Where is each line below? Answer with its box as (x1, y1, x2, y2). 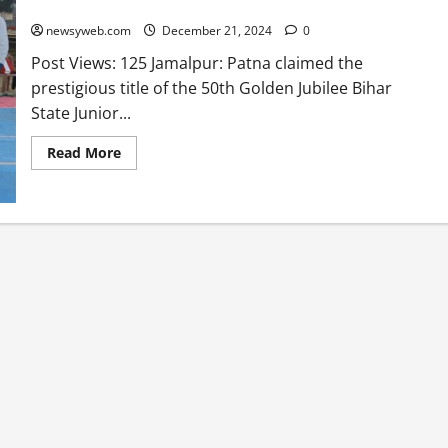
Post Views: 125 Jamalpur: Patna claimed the (30, 52, 363, 75)
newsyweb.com (45, 22, 131, 40)
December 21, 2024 (158, 22, 275, 40)
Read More (46, 143, 121, 163)
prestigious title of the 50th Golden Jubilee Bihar (30, 77, 392, 100)
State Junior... (30, 102, 131, 125)
